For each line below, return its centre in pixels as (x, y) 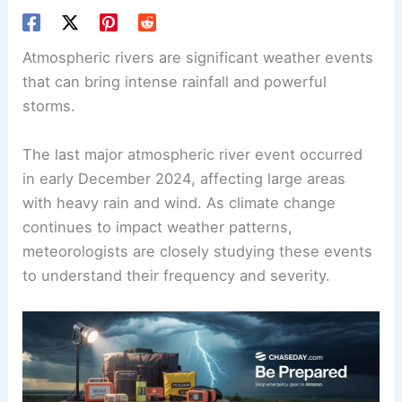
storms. (49, 106)
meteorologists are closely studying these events (198, 251)
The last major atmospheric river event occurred (193, 154)
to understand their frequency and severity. (177, 275)
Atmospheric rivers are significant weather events (198, 58)
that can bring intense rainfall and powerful (175, 82)
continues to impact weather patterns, (158, 227)
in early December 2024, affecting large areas (184, 178)
